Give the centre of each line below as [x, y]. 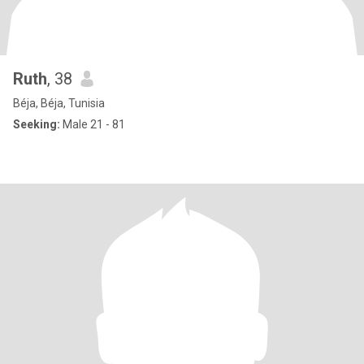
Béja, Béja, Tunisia [59, 103]
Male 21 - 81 [93, 124]
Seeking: [37, 124]
